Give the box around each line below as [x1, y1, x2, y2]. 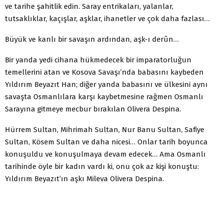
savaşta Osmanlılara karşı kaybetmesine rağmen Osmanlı [5, 92, 203, 101]
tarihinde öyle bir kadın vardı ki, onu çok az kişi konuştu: [5, 162, 199, 171]
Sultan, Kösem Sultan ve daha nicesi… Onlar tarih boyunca [5, 137, 208, 146]
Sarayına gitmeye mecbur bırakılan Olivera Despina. [5, 104, 181, 113]
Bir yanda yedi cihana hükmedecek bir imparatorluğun [5, 55, 192, 64]
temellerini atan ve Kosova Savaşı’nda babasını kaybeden [5, 67, 204, 77]
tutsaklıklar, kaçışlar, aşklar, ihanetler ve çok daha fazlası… [5, 14, 210, 23]
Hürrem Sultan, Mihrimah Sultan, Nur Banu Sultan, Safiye [5, 125, 204, 134]
